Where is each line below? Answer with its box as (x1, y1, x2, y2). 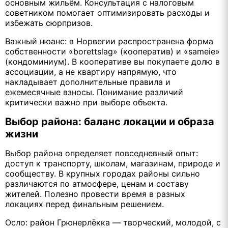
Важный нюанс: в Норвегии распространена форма (5, 36, 213, 46)
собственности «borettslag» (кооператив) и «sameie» (5, 46, 220, 56)
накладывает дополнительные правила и (5, 76, 170, 87)
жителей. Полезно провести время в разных (5, 189, 185, 199)
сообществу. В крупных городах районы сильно (5, 168, 200, 179)
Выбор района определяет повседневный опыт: (5, 148, 198, 159)
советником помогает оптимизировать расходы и (5, 7, 210, 18)
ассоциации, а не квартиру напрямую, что (5, 66, 177, 77)
